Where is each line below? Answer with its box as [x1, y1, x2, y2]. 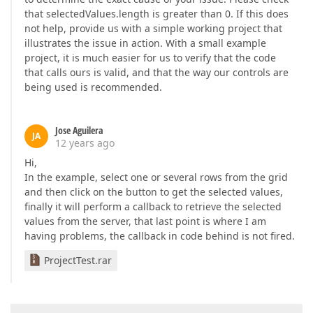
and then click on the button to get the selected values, [24, 185, 283, 198]
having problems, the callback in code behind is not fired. [24, 229, 295, 242]
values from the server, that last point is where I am [24, 214, 266, 228]
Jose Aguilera [55, 124, 103, 137]
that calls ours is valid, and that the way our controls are [24, 66, 289, 79]
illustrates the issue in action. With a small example [24, 36, 266, 50]
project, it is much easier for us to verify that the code [24, 51, 276, 64]
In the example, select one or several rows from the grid [24, 170, 288, 184]
